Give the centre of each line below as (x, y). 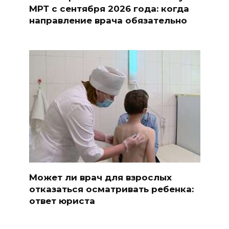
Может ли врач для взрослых (100, 177)
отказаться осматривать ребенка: (111, 189)
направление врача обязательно (108, 20)
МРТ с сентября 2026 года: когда (109, 8)
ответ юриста (62, 201)
